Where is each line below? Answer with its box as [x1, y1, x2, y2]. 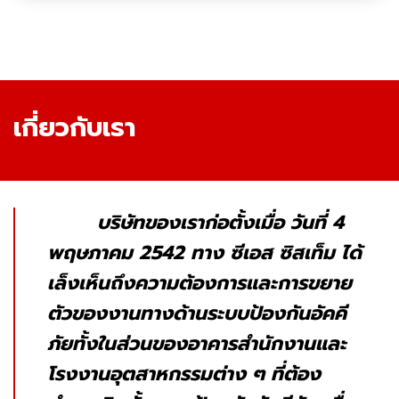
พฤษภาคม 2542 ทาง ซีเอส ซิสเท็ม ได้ [47, 237, 362, 267]
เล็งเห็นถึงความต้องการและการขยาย [47, 267, 352, 297]
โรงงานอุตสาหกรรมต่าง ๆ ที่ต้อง [47, 358, 321, 388]
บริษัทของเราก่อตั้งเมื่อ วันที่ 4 [47, 207, 344, 237]
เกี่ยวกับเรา [13, 107, 135, 147]
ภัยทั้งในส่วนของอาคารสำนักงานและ [47, 328, 346, 358]
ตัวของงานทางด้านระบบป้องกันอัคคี [47, 297, 346, 328]
